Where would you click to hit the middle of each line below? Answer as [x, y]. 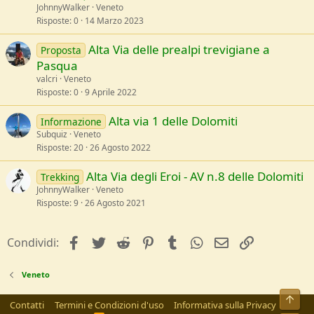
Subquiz [52, 135]
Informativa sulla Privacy [225, 305]
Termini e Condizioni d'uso [109, 305]
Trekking [60, 177]
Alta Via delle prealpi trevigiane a [179, 50]
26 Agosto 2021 [115, 203]
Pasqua [57, 66]
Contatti [27, 305]
